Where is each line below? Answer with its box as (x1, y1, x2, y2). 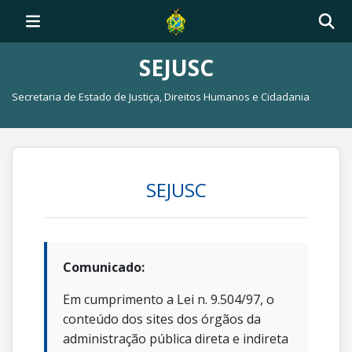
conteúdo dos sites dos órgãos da (63, 310, 261, 328)
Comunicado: (63, 258, 145, 276)
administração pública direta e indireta (63, 330, 288, 347)
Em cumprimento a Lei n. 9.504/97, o (63, 291, 274, 308)
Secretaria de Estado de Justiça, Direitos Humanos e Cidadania (12, 90, 310, 104)
